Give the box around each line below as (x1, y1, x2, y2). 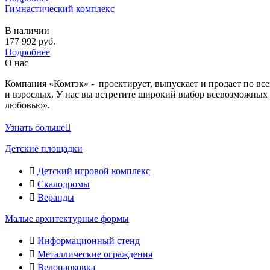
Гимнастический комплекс (5, 3, 115, 14)
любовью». (5, 99, 50, 110)
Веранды (37, 192, 74, 202)
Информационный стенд (37, 235, 140, 246)
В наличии (5, 25, 49, 36)
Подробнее (5, 46, 50, 57)
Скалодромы (37, 178, 90, 189)
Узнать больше (5, 122, 65, 133)
